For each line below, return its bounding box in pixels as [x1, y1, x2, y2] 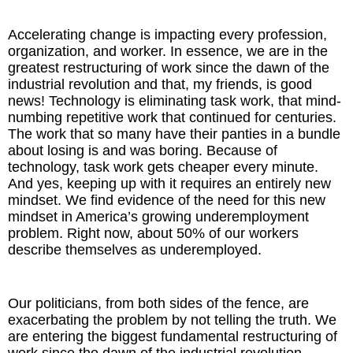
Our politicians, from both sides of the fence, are [8, 295, 309, 311]
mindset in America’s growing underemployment [8, 209, 309, 225]
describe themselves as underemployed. [8, 242, 262, 258]
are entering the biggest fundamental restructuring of [8, 329, 337, 344]
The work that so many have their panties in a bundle [8, 126, 340, 142]
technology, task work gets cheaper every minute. [8, 159, 318, 175]
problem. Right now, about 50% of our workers [8, 225, 299, 241]
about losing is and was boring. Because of [8, 143, 277, 158]
